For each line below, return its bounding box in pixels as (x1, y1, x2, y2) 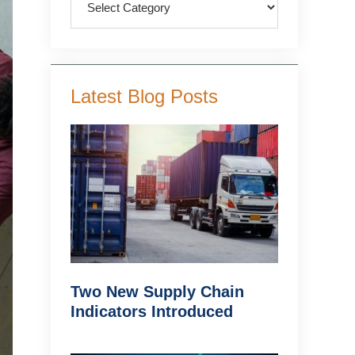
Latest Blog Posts (71, 86, 218, 107)
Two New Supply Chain (71, 282, 244, 300)
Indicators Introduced (71, 302, 233, 320)
